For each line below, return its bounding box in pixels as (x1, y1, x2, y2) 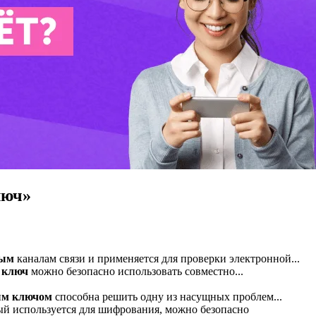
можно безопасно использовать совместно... (28, 265, 243, 277)
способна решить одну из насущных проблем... (52, 290, 282, 303)
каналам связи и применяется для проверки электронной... (14, 252, 300, 265)
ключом (12, 290, 52, 303)
